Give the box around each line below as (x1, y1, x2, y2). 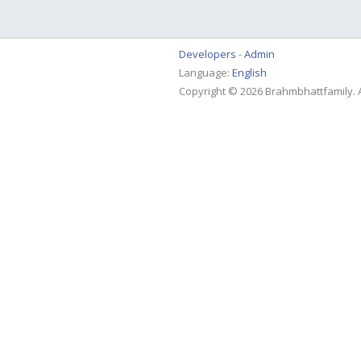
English (232, 65, 267, 80)
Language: (179, 65, 232, 80)
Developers (179, 47, 236, 61)
